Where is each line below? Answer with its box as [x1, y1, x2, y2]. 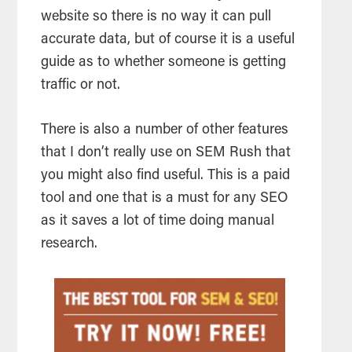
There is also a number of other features [41, 123, 289, 138]
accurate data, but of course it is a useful [41, 33, 295, 48]
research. [41, 237, 98, 252]
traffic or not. [41, 79, 121, 93]
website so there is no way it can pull [41, 10, 272, 25]
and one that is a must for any [64, 192, 261, 207]
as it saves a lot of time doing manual [41, 214, 275, 229]
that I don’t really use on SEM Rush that [41, 146, 291, 161]
